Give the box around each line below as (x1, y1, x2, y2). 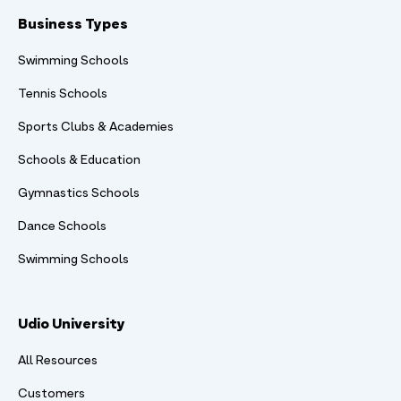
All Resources (18, 352, 98, 370)
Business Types (18, 13, 128, 32)
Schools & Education (18, 151, 141, 169)
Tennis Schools (18, 85, 107, 103)
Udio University (18, 313, 125, 332)
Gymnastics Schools (18, 184, 140, 202)
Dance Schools (18, 218, 107, 235)
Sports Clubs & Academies (18, 118, 174, 136)
